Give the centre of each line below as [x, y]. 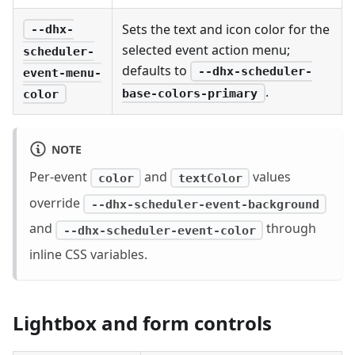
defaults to [156, 70]
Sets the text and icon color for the [226, 29]
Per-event [60, 177]
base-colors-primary [190, 93]
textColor [210, 178]
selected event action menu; [206, 50]
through [290, 229]
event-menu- [62, 73]
